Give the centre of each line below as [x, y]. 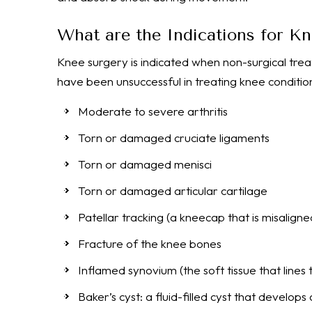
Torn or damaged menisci [145, 164]
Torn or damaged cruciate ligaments [174, 138]
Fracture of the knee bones [150, 243]
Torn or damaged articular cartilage [173, 190]
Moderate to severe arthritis [153, 111]
